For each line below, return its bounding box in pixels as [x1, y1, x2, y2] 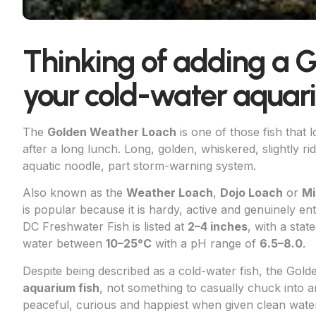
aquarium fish [23, 280, 99, 295]
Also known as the [23, 186, 126, 200]
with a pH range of [152, 236, 260, 251]
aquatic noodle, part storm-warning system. [23, 158, 256, 173]
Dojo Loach [220, 186, 283, 200]
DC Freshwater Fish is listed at [23, 219, 188, 234]
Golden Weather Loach [47, 124, 176, 139]
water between [23, 236, 106, 251]
